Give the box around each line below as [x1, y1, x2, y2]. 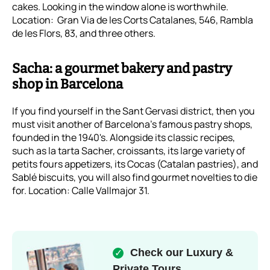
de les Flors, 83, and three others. [12, 26, 155, 40]
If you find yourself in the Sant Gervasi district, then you [12, 104, 255, 118]
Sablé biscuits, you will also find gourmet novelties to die [12, 170, 257, 184]
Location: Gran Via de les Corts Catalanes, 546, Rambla [12, 13, 253, 27]
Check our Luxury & [130, 246, 233, 259]
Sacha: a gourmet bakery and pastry [12, 60, 232, 77]
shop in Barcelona [12, 75, 123, 92]
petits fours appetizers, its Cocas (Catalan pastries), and [12, 157, 258, 171]
